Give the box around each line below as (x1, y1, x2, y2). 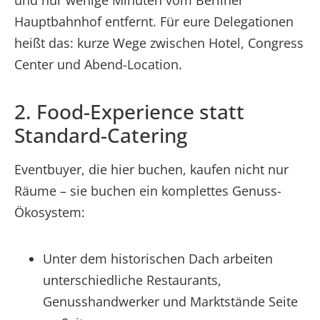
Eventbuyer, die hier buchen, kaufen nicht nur (14, 160, 289, 178)
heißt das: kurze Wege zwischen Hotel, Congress (14, 34, 304, 51)
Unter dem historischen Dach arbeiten (43, 249, 273, 267)
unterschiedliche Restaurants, (43, 271, 221, 289)
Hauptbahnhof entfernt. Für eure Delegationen (14, 12, 294, 30)
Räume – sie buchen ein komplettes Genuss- (14, 181, 281, 199)
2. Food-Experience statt (14, 97, 244, 125)
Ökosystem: (14, 203, 85, 221)
